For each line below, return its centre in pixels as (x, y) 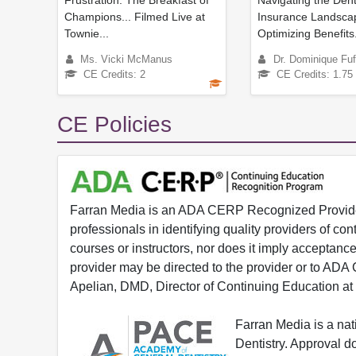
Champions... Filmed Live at (135, 17)
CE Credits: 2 (114, 75)
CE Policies (114, 125)
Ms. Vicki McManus (126, 60)
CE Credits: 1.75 (314, 75)
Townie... (87, 34)
